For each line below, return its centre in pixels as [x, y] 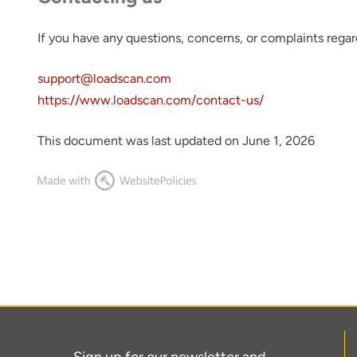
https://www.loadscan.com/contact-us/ [151, 100]
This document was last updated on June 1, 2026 [177, 141]
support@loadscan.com [105, 78]
